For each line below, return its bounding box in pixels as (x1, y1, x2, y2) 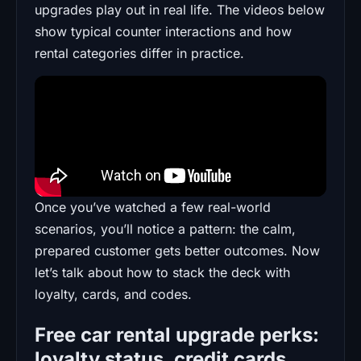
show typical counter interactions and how (35, 23, 292, 39)
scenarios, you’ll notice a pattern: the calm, (35, 220, 296, 237)
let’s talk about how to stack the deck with (35, 263, 290, 280)
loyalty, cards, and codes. (35, 285, 192, 302)
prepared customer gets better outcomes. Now (35, 242, 320, 259)
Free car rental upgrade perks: (35, 322, 319, 346)
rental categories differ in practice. (35, 44, 244, 61)
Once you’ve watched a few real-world (35, 198, 271, 215)
